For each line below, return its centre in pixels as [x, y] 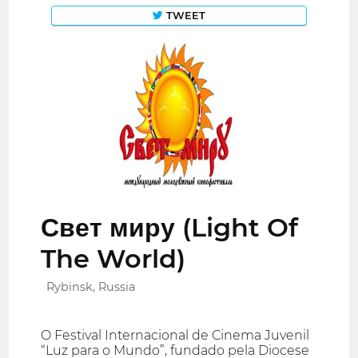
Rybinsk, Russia [91, 287]
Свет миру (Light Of [170, 228]
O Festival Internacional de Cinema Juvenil [175, 336]
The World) [113, 259]
